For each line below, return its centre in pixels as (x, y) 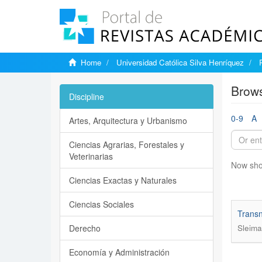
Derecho (85, 228)
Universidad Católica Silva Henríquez (180, 62)
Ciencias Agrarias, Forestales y (127, 144)
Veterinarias (91, 156)
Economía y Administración (119, 252)
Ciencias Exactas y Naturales (123, 180)
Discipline (87, 96)
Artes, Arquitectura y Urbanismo (128, 120)
